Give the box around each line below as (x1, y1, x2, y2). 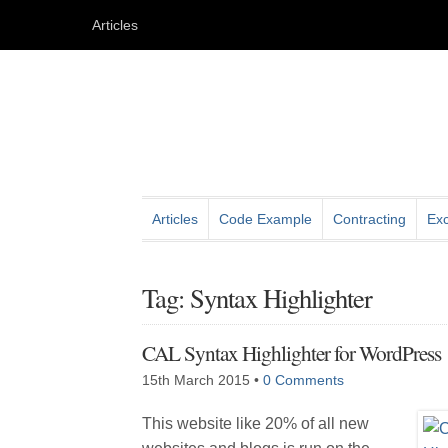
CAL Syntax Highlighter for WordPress (142, 338, 441, 367)
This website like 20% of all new (142, 415, 369, 432)
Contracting (333, 211, 406, 227)
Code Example (219, 211, 312, 227)
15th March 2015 (142, 372, 250, 388)
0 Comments (263, 372, 344, 388)
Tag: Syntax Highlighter (142, 280, 372, 315)
